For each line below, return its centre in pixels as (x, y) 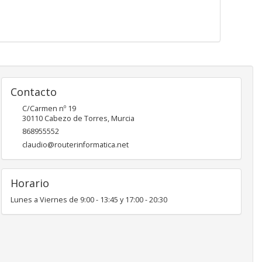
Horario (30, 183)
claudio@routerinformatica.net (75, 145)
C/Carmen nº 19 (49, 109)
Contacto (33, 92)
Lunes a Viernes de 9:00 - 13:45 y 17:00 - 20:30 (89, 200)
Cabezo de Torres (76, 119)
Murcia (123, 119)
